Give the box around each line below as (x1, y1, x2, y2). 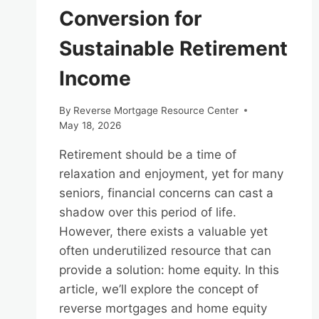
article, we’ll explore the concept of (59, 281, 258, 296)
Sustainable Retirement (59, 36, 288, 61)
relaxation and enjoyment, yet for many (59, 166, 283, 181)
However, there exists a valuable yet (59, 224, 268, 239)
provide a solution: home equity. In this (59, 262, 279, 277)
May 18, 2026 (59, 119, 121, 131)
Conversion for (59, 6, 202, 31)
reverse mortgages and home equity (59, 300, 267, 315)
